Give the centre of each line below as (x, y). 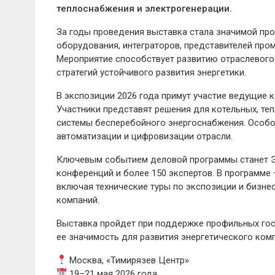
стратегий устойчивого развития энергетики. (151, 72)
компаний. (78, 200)
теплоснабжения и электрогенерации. (144, 8)
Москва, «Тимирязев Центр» (128, 260)
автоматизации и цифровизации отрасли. (145, 136)
